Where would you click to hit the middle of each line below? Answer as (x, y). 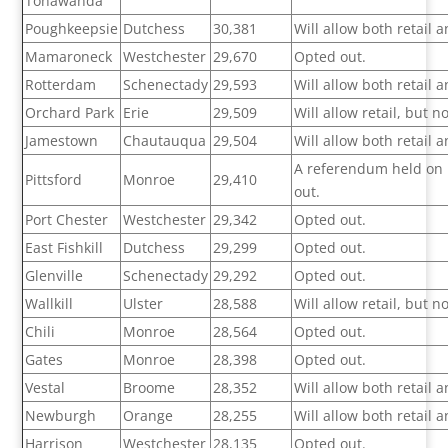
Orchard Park (70, 113)
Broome (149, 388)
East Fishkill (64, 248)
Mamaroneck (69, 57)
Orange (148, 416)
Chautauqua (165, 141)
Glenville (54, 276)
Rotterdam (61, 85)
